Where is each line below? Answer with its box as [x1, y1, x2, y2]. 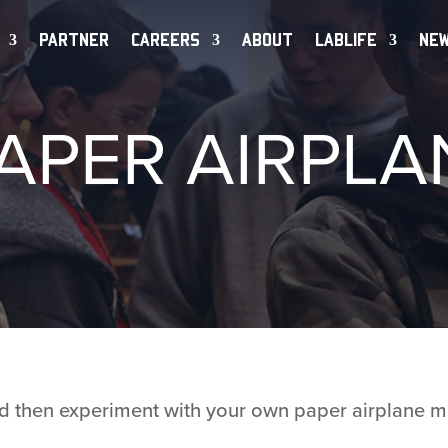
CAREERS [131, 28, 201, 50]
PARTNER [39, 28, 110, 50]
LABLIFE [315, 28, 378, 50]
